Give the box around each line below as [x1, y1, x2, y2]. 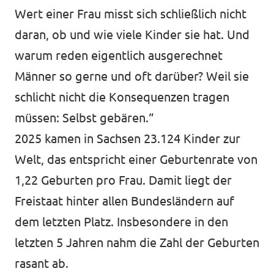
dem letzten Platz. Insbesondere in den [15, 215, 228, 229]
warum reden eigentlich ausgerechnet [15, 48, 223, 62]
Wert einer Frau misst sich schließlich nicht [15, 7, 246, 21]
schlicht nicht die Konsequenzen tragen [15, 90, 229, 104]
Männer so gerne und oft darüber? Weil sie [15, 69, 249, 83]
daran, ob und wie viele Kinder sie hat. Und [15, 28, 250, 42]
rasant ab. [15, 256, 68, 270]
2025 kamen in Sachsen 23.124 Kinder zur [15, 131, 240, 146]
